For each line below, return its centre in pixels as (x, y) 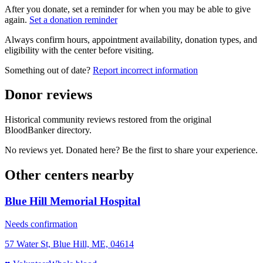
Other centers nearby (69, 175)
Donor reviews (48, 95)
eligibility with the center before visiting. (79, 50)
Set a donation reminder (73, 19)
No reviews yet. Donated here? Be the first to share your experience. (131, 150)
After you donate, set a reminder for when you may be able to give (128, 9)
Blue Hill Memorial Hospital (73, 201)
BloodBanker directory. (48, 130)
